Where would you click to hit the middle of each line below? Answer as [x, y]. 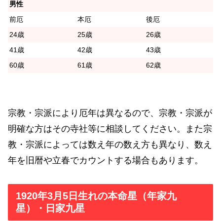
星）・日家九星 [50, 208]
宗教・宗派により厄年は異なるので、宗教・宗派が [110, 113]
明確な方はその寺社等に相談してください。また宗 [110, 129]
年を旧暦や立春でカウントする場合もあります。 [106, 160]
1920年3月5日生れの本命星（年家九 [96, 196]
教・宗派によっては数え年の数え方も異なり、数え [110, 144]
